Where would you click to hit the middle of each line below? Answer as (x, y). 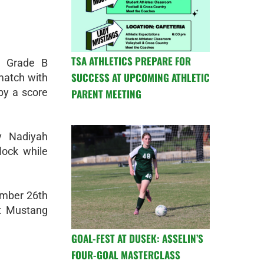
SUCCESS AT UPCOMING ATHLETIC (141, 78)
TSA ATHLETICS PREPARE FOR (131, 61)
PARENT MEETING (106, 94)
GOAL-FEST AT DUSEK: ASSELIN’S (137, 238)
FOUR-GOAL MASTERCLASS (126, 255)
